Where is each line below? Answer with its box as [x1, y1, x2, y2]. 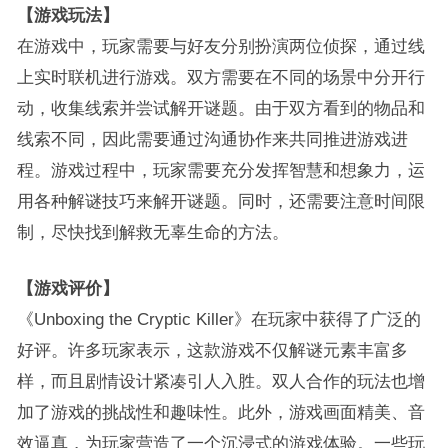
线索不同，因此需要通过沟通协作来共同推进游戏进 [16, 130, 408, 148]
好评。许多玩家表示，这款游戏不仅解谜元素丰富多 [16, 341, 408, 359]
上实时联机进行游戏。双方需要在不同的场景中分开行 [16, 68, 425, 86]
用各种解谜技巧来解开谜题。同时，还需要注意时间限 [16, 192, 425, 210]
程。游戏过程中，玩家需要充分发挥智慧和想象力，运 [16, 161, 425, 179]
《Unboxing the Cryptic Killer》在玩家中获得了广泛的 [16, 310, 421, 328]
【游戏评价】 [16, 279, 119, 297]
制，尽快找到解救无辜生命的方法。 [16, 223, 289, 241]
